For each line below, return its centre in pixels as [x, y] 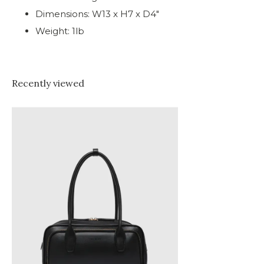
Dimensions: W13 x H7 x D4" [97, 14]
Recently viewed [48, 83]
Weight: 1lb [60, 31]
